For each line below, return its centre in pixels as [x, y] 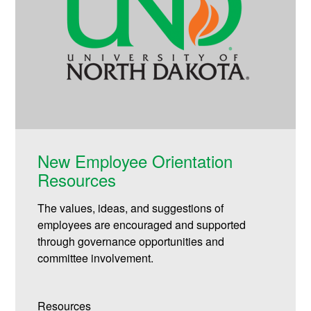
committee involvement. [96, 258]
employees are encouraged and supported [142, 225]
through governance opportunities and [131, 242]
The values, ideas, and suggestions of [131, 208]
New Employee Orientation [135, 161]
